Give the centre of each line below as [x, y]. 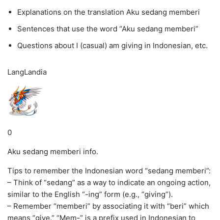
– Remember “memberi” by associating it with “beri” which [108, 206]
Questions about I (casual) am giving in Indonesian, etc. [112, 45]
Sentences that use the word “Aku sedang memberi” [108, 29]
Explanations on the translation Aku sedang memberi [109, 12]
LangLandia [27, 72]
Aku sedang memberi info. [53, 152]
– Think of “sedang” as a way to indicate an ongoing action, [109, 183]
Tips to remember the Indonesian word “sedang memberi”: [109, 171]
